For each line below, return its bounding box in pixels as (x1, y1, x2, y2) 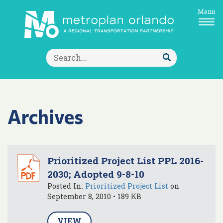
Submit (166, 62, 196, 73)
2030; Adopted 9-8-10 (47, 167, 144, 180)
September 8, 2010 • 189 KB (47, 191, 141, 201)
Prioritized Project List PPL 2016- (47, 154, 204, 167)
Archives (7, 104, 83, 128)
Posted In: (47, 181, 85, 191)
